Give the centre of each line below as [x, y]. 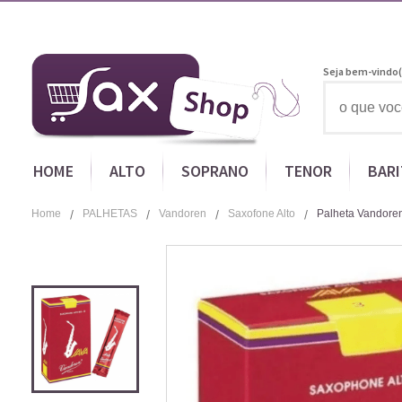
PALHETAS [110, 214]
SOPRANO [214, 171]
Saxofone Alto [262, 214]
